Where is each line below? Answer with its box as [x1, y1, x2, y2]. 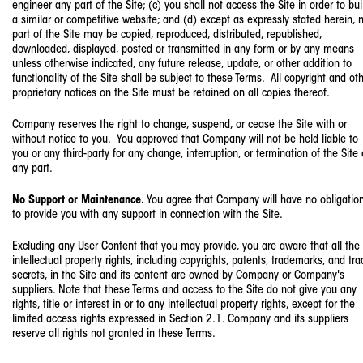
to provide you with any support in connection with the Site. [12, 209, 283, 222]
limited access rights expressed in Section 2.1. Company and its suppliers [12, 313, 348, 326]
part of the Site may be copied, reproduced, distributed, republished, [12, 29, 322, 42]
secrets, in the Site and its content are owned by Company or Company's [12, 269, 344, 282]
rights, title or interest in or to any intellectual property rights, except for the [12, 298, 355, 311]
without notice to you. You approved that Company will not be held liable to [12, 134, 358, 147]
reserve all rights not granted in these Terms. [12, 327, 216, 340]
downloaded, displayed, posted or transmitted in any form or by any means [12, 44, 354, 57]
